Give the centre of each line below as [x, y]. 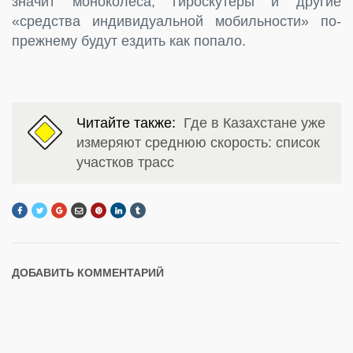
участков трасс [125, 162]
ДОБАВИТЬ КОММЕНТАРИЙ [88, 273]
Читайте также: [130, 123]
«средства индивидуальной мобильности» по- [176, 21]
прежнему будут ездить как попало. [129, 41]
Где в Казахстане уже [255, 123]
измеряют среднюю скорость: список [198, 142]
